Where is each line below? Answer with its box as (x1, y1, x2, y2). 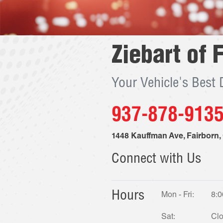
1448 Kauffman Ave (111, 133, 183, 141)
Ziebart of (111, 46, 213, 70)
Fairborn (187, 133, 219, 141)
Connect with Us (111, 153, 201, 167)
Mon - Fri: (161, 192, 194, 200)
